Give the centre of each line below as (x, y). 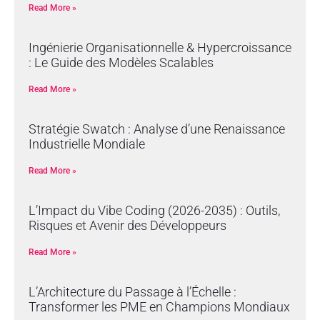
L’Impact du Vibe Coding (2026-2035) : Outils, (154, 210)
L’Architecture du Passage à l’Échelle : (132, 291)
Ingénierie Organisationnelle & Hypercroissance (160, 47)
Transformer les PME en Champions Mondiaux (159, 306)
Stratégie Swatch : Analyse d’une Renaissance (157, 129)
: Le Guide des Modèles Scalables (121, 62)
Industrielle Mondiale (87, 144)
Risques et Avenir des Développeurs (127, 225)
